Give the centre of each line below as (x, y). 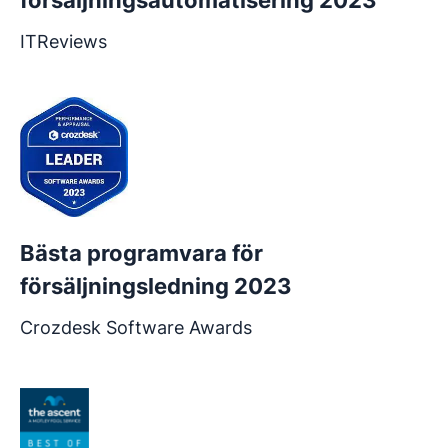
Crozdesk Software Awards (136, 328)
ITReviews (63, 42)
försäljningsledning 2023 (156, 286)
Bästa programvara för (141, 253)
